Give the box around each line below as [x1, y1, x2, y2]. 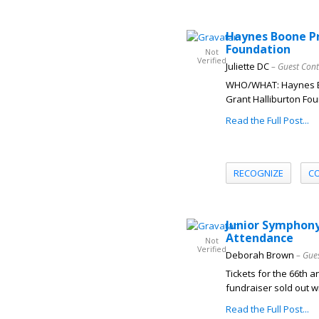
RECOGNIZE [234, 166, 283, 179]
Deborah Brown [226, 249, 294, 261]
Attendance [226, 230, 293, 246]
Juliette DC [226, 60, 269, 73]
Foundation [226, 41, 291, 57]
